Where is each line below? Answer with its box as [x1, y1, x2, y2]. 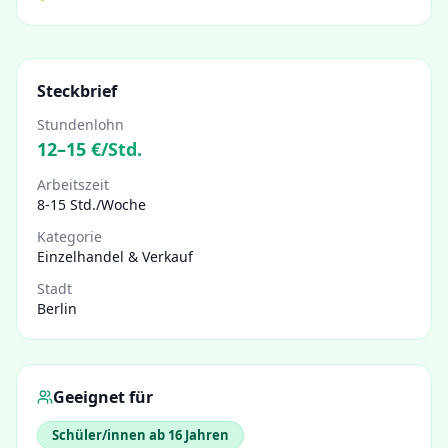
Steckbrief [37, 80, 117, 102]
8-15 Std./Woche [37, 195, 146, 214]
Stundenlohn [37, 115, 124, 134]
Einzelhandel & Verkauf [37, 247, 193, 266]
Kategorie [37, 227, 102, 246]
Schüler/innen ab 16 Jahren [52, 426, 229, 444]
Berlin [37, 299, 77, 318]
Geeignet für [53, 386, 153, 408]
